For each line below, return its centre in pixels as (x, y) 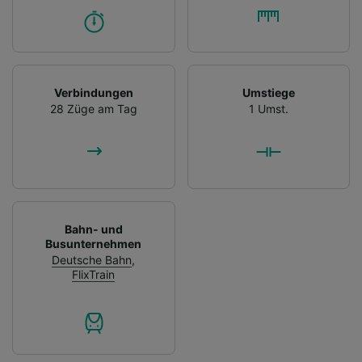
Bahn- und (93, 229)
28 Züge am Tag (93, 108)
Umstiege (268, 92)
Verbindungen (93, 92)
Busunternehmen (94, 243)
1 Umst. (268, 108)
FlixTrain (94, 274)
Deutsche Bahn (92, 259)
